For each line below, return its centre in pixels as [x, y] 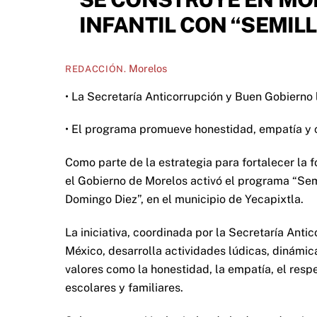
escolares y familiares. [124, 287]
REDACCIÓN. [96, 69]
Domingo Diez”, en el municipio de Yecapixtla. [184, 200]
